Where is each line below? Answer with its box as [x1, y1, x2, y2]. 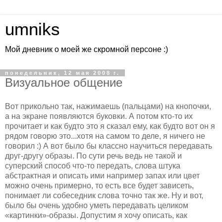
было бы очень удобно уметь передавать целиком [5, 201, 188, 210]
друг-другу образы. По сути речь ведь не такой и [5, 151, 182, 160]
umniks [5, 20, 60, 39]
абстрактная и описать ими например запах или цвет [5, 171, 200, 180]
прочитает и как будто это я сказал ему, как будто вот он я [5, 121, 215, 130]
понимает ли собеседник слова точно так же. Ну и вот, [5, 191, 203, 200]
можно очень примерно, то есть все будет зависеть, [5, 181, 194, 190]
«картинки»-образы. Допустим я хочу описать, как [5, 211, 187, 220]
